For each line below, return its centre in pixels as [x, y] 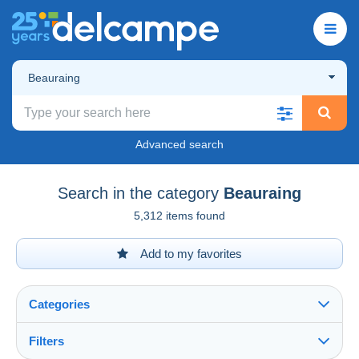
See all [51, 350]
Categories [59, 304]
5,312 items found [179, 215]
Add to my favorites [190, 253]
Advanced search [179, 144]
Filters [46, 341]
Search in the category [138, 193]
